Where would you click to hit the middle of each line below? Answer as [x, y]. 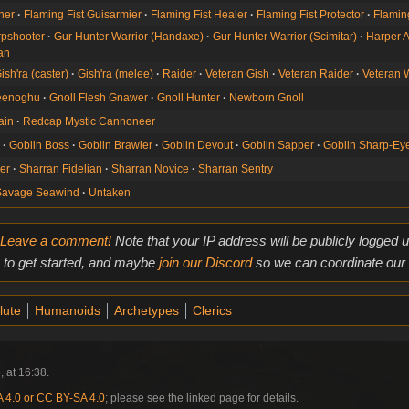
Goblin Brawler [116, 145]
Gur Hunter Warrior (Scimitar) [285, 36]
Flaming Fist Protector [311, 14]
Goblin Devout [198, 145]
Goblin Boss [40, 145]
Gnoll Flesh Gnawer [99, 97]
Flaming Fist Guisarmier [83, 14]
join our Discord [205, 263]
